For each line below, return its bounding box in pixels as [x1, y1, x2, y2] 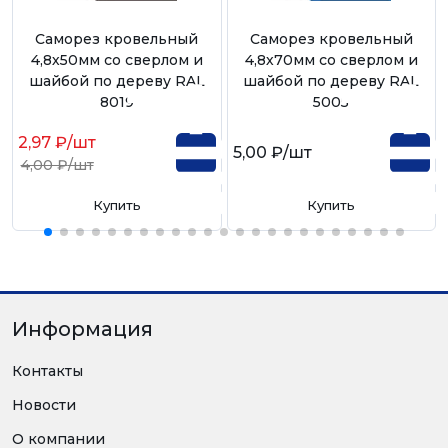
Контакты [12, 361, 83, 380]
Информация [12, 316, 153, 341]
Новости [12, 395, 76, 414]
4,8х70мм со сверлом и [244, 50, 418, 69]
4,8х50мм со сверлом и [30, 50, 203, 69]
